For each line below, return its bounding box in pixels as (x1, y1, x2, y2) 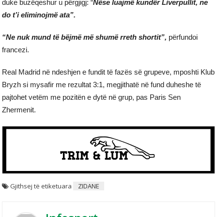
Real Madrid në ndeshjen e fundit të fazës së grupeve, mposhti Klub (2, 68, 215, 77)
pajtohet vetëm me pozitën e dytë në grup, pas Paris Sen (2, 93, 181, 102)
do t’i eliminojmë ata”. (2, 11, 76, 19)
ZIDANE (78, 181, 100, 190)
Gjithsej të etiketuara (10, 181, 74, 190)
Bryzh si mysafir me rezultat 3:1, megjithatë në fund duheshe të (2, 80, 201, 89)
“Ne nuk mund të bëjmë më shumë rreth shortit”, (2, 33, 167, 42)
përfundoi (167, 33, 198, 42)
